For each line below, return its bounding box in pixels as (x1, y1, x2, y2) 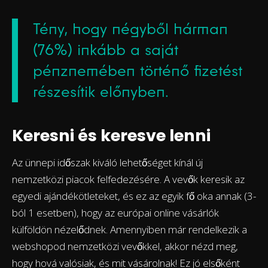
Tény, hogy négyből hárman (33, 20, 228, 38)
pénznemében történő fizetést (33, 62, 242, 80)
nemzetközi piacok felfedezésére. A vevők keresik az (12, 172, 245, 187)
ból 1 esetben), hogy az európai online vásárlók (12, 206, 219, 220)
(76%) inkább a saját (33, 41, 178, 59)
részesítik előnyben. (33, 83, 169, 101)
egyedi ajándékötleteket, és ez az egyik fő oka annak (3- (12, 189, 256, 203)
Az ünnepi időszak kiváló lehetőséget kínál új (12, 156, 203, 170)
